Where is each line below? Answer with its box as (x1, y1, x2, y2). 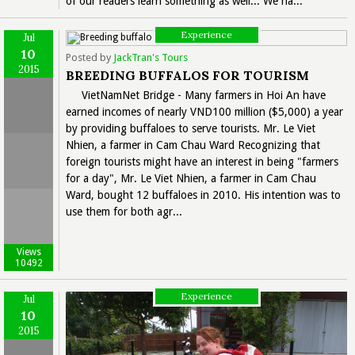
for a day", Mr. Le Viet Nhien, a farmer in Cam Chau (66, 171, 316, 185)
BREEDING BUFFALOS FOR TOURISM (66, 67, 309, 83)
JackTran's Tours (113, 51, 188, 63)
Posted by (66, 51, 113, 63)
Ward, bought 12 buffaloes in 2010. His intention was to (66, 188, 341, 201)
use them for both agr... (66, 204, 182, 218)
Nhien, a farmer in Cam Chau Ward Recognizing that (66, 138, 320, 151)
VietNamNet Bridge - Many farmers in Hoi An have (82, 88, 326, 101)
